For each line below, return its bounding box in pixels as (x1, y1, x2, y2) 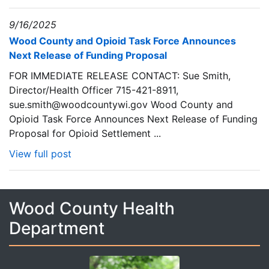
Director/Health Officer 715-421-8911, (9, 84, 178, 96)
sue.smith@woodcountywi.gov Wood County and (9, 98, 233, 110)
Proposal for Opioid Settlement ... (9, 127, 161, 139)
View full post (9, 148, 71, 160)
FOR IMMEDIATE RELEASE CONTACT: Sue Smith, (9, 70, 231, 82)
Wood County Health (9, 198, 175, 219)
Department (9, 218, 104, 238)
